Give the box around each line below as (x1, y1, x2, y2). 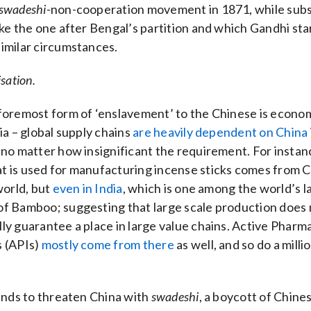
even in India (52, 180, 123, 196)
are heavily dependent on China (133, 124, 308, 140)
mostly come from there (41, 236, 174, 252)
